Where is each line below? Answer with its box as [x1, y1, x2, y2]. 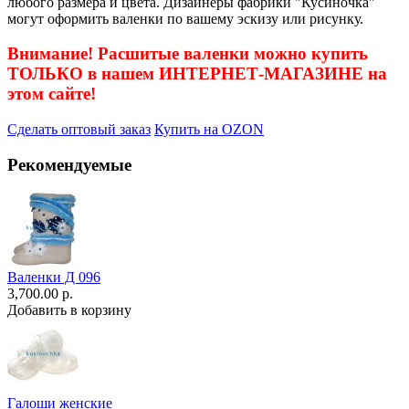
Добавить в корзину [7, 301, 131, 318]
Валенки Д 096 [7, 268, 100, 285]
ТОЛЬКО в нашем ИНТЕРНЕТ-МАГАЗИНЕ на [7, 64, 387, 84]
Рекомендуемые [7, 154, 131, 174]
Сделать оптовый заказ [7, 121, 151, 138]
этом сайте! [7, 84, 96, 104]
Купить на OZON [154, 121, 264, 138]
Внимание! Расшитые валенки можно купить [7, 44, 368, 64]
